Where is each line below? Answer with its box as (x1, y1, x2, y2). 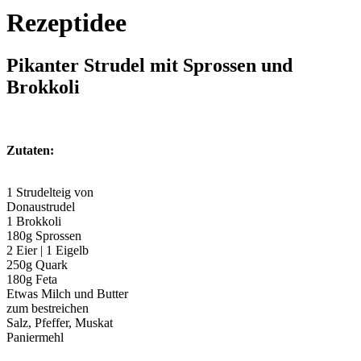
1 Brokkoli (6, 214, 61, 229)
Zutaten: (6, 143, 54, 158)
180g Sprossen (6, 229, 81, 243)
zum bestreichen (6, 301, 89, 316)
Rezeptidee (6, 7, 127, 37)
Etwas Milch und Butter (6, 287, 128, 301)
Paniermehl (6, 330, 64, 345)
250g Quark (6, 258, 68, 272)
